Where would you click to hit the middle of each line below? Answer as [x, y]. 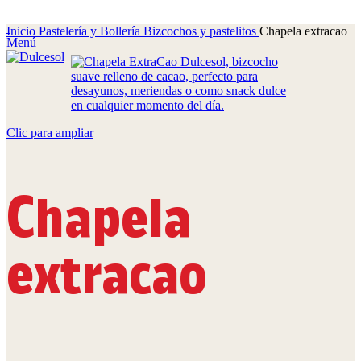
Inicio [23, 31]
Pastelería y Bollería [91, 31]
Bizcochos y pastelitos [201, 31]
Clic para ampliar [50, 133]
